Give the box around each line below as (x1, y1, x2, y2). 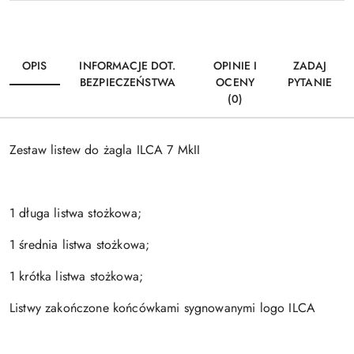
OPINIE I (213, 58, 258, 73)
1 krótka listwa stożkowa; (9, 267, 148, 285)
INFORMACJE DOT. (79, 58, 176, 73)
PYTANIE (288, 74, 332, 90)
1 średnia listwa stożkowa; (9, 235, 150, 254)
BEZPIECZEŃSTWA (79, 74, 175, 90)
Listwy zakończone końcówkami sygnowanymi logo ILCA (9, 299, 315, 317)
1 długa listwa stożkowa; (9, 204, 141, 222)
